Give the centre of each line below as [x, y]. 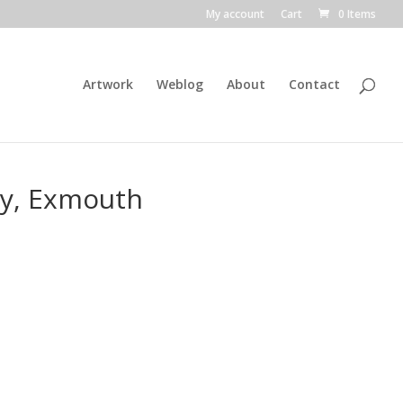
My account [235, 14]
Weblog [180, 84]
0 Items [357, 14]
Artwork [108, 84]
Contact [314, 84]
